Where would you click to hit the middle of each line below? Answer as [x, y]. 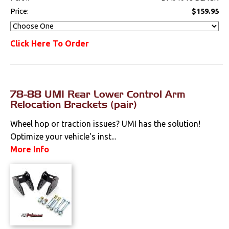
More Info [30, 149]
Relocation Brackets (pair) [74, 104]
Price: [20, 11]
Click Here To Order [50, 43]
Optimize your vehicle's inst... [63, 136]
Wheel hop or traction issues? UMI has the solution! [106, 123]
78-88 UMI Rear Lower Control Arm [98, 94]
